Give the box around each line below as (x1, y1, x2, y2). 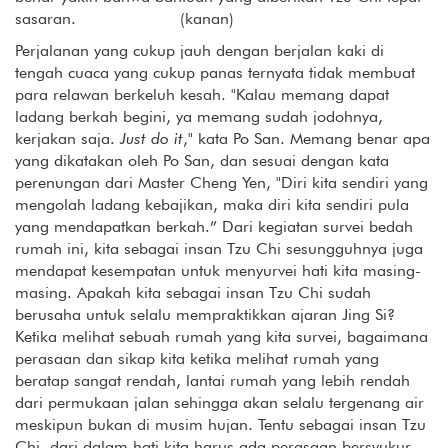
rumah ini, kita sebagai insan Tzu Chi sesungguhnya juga (15, 238, 423, 258)
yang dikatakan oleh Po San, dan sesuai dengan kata (15, 150, 389, 170)
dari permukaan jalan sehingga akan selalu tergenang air (15, 392, 424, 412)
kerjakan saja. (15, 128, 120, 148)
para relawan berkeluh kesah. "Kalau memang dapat (15, 84, 389, 104)
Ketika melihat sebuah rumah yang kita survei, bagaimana (15, 326, 428, 346)
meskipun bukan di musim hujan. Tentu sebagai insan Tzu (15, 414, 426, 434)
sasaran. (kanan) (15, 8, 234, 28)
